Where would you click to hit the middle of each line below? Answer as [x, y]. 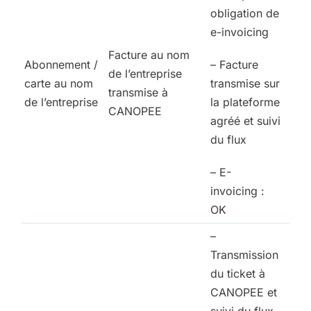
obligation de [245, 14]
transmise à [138, 93]
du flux [228, 140]
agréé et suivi [245, 121]
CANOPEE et [244, 293]
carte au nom [59, 84]
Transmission [244, 255]
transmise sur [245, 84]
